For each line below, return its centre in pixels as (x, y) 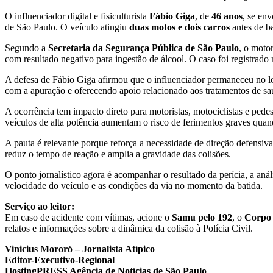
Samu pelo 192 (202, 218)
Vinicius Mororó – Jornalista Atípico (80, 249)
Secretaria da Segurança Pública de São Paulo (144, 48)
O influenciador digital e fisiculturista (77, 16)
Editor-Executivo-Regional (60, 260)
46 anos (227, 16)
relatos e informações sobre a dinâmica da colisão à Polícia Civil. (129, 229)
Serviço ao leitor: (40, 207)
